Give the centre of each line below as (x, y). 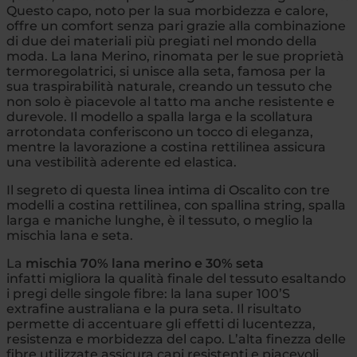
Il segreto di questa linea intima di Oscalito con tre (168, 190)
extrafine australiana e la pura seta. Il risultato (154, 308)
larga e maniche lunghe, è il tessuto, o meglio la (160, 220)
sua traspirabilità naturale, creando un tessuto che (169, 86)
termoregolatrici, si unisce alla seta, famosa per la (166, 71)
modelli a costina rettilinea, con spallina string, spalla (176, 205)
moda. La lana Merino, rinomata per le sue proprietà (175, 56)
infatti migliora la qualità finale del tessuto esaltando (176, 278)
